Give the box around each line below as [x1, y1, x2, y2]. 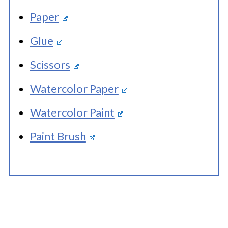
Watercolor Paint [30, 105, 115, 119]
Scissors [30, 58, 70, 71]
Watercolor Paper [30, 81, 119, 95]
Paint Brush [30, 129, 86, 143]
